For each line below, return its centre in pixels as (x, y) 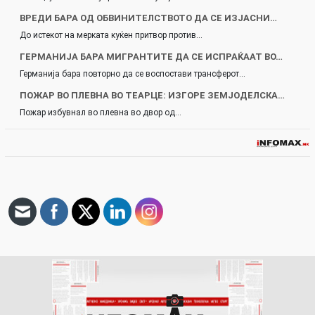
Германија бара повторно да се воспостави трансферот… (133, 74)
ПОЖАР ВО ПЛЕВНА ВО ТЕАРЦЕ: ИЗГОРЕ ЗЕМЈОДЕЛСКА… (152, 96)
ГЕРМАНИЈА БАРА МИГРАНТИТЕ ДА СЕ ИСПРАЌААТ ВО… (151, 57)
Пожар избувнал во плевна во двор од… (101, 113)
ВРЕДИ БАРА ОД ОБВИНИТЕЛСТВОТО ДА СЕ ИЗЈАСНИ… (148, 18)
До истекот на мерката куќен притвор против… (111, 36)
